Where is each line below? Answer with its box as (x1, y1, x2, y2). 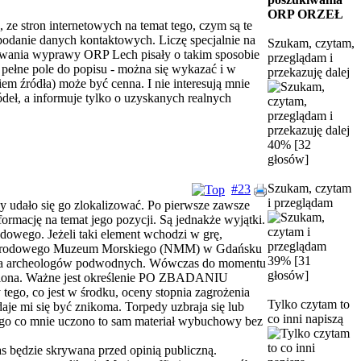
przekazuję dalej (268, 65, 350, 79)
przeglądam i (268, 51, 333, 64)
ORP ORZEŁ (268, 7, 343, 21)
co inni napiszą (268, 312, 343, 326)
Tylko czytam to (268, 297, 350, 311)
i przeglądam (268, 196, 333, 210)
